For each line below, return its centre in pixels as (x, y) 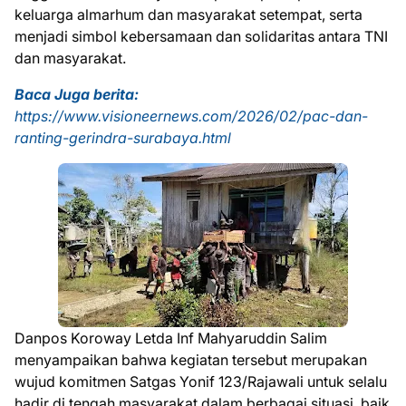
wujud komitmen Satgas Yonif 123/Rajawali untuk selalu (201, 381)
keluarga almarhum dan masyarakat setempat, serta (188, 14)
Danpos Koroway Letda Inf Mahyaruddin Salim (171, 338)
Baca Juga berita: (77, 94)
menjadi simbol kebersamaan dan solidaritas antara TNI (201, 36)
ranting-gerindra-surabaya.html (123, 137)
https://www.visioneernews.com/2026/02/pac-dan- (191, 116)
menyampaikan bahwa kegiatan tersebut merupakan (191, 359)
